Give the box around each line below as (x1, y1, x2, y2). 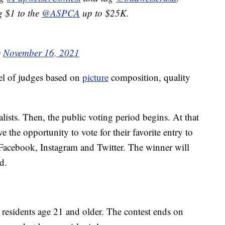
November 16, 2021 (3, 46, 79, 59)
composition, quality (108, 71, 190, 84)
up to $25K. (80, 7, 129, 20)
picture (82, 71, 108, 84)
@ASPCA (42, 7, 80, 20)
